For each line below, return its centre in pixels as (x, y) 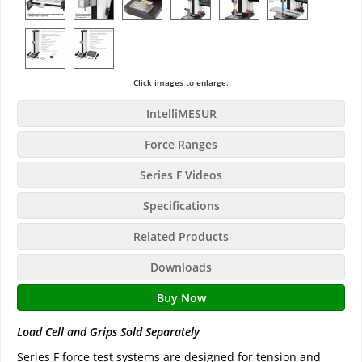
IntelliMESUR (181, 113)
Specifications (181, 205)
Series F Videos (181, 175)
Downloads (181, 267)
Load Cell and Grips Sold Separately (108, 331)
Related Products (181, 236)
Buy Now (181, 297)
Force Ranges (181, 144)
